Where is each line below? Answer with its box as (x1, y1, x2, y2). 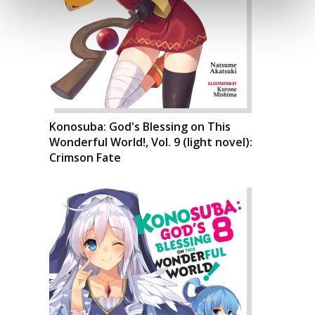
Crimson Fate (49, 150, 121, 165)
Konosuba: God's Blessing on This (49, 119, 231, 134)
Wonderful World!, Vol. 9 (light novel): (49, 134, 252, 150)
